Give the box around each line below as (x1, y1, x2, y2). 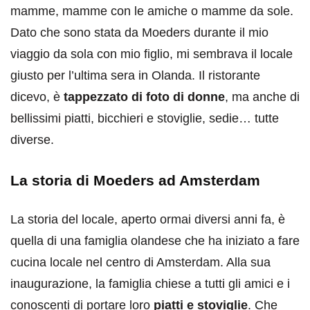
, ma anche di (225, 89, 300, 104)
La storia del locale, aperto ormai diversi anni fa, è (10, 212, 285, 226)
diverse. (10, 132, 54, 147)
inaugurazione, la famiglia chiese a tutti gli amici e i (10, 276, 290, 291)
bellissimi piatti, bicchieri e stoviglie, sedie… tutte (10, 111, 279, 125)
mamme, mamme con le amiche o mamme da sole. (10, 3, 293, 18)
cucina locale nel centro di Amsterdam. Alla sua (10, 255, 271, 269)
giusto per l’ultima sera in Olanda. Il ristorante (10, 68, 260, 82)
